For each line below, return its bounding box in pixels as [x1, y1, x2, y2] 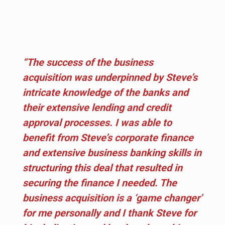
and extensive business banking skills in [23, 146, 201, 159]
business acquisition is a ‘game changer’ [23, 191, 202, 204]
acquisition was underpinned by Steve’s [23, 71, 197, 83]
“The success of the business [23, 56, 153, 68]
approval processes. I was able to [23, 116, 172, 129]
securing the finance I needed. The [23, 176, 177, 189]
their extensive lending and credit [23, 101, 171, 114]
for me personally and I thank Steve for [23, 206, 196, 219]
